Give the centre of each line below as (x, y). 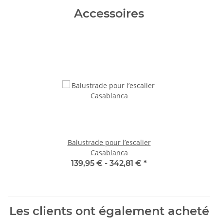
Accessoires (109, 13)
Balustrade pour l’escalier (109, 142)
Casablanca (109, 152)
